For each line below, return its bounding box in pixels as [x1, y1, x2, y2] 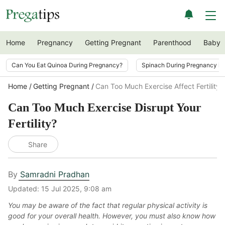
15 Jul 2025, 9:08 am [41, 184, 111, 193]
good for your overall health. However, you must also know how [8, 211, 215, 220]
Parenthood [153, 38, 191, 47]
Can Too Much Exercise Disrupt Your [8, 101, 201, 114]
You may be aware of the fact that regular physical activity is [8, 201, 207, 209]
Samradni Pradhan [20, 169, 89, 179]
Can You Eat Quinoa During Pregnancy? [12, 61, 123, 69]
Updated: [8, 184, 41, 193]
